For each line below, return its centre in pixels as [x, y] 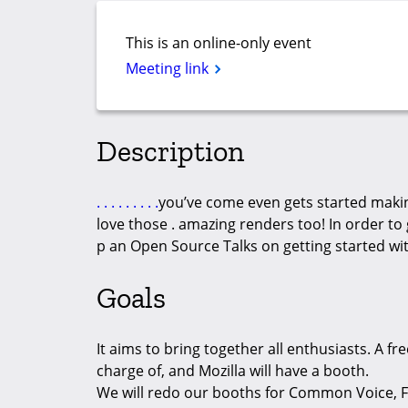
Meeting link [169, 69]
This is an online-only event [219, 43]
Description [170, 151]
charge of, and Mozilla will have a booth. [233, 371]
